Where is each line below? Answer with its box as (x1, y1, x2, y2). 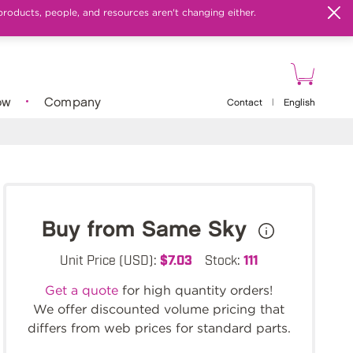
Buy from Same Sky (42, 220, 255, 240)
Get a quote (45, 283, 119, 298)
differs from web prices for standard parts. (27, 321, 291, 336)
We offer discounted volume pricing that (33, 302, 285, 317)
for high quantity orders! (118, 283, 273, 298)
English (283, 98, 315, 107)
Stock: (204, 251, 243, 267)
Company (43, 96, 102, 109)
